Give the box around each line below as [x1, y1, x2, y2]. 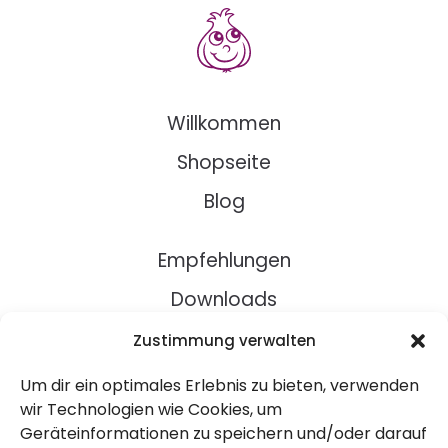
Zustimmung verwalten [132, 330, 316, 351]
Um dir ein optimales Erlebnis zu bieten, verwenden [20, 374, 419, 397]
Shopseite [177, 149, 271, 177]
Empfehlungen [157, 247, 291, 275]
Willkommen [167, 110, 281, 138]
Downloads [171, 286, 277, 314]
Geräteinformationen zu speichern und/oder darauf [20, 422, 427, 445]
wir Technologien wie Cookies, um [20, 398, 282, 421]
